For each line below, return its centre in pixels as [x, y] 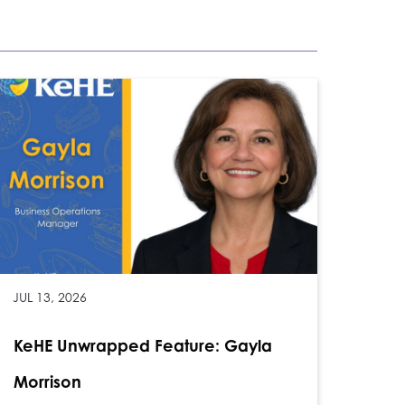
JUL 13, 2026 [49, 297]
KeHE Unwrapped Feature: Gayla [142, 346]
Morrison [47, 382]
